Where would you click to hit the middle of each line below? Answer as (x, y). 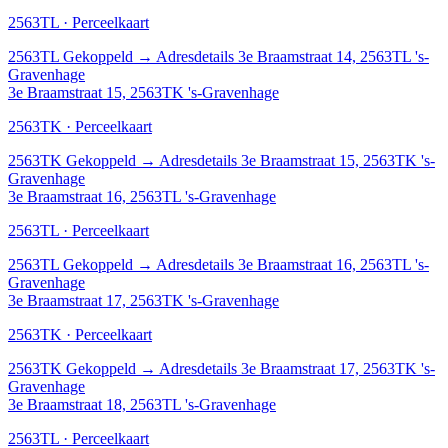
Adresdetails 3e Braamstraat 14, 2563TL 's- (292, 56)
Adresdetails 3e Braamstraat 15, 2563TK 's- (297, 160)
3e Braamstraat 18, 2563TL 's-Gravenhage (142, 404)
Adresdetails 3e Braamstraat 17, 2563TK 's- (297, 368)
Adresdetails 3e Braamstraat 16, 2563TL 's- (292, 264)
